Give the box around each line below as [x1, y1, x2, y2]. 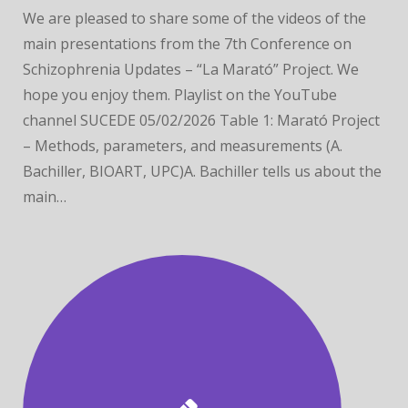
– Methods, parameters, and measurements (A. [23, 136, 342, 156]
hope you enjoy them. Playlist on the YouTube [23, 85, 337, 105]
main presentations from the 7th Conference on [23, 34, 352, 54]
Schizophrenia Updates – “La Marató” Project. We [23, 59, 359, 79]
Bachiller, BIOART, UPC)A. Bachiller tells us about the [23, 161, 382, 181]
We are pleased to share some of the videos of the [23, 8, 366, 28]
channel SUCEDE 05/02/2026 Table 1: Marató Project [23, 110, 380, 130]
